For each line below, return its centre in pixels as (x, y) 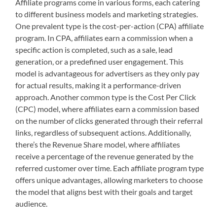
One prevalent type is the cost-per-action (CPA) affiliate (110, 26)
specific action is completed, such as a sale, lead (94, 50)
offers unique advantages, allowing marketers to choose (109, 180)
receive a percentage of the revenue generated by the (105, 156)
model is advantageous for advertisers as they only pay (108, 74)
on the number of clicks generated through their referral (109, 121)
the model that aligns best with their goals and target (104, 192)
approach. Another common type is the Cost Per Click (106, 97)
